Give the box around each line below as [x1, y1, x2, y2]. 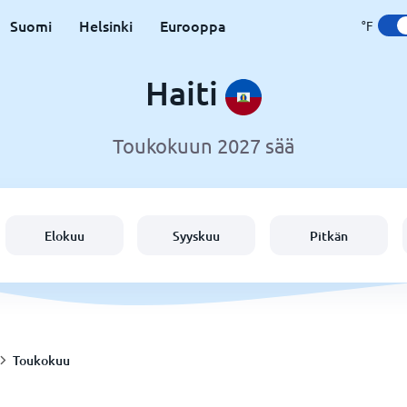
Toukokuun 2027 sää [113, 134, 294, 158]
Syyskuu [173, 226, 221, 244]
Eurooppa [159, 15, 226, 35]
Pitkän [310, 226, 349, 244]
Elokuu [44, 226, 84, 244]
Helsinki [78, 15, 133, 35]
